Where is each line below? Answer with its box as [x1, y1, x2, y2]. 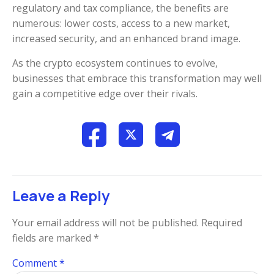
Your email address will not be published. [12, 215, 199, 229]
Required [201, 215, 242, 229]
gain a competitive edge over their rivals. [12, 86, 198, 100]
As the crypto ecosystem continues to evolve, [12, 56, 218, 70]
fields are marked [12, 231, 94, 245]
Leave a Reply [12, 185, 109, 206]
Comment [12, 256, 59, 270]
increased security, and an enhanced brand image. [12, 32, 240, 46]
